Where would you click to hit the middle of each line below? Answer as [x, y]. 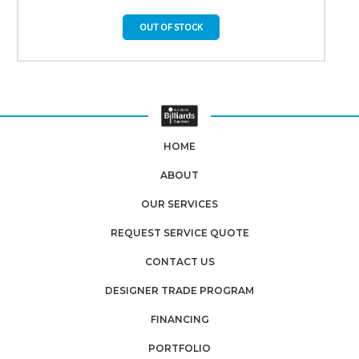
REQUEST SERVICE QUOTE [179, 232]
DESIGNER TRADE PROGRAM [179, 290]
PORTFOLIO [179, 348]
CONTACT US [179, 261]
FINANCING [179, 319]
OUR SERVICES [179, 204]
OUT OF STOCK [171, 26]
